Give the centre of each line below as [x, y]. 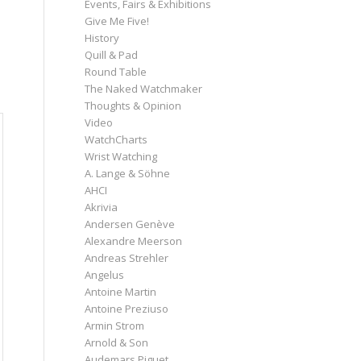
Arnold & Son [117, 342]
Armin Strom [115, 325]
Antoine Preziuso [127, 308]
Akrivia [102, 207]
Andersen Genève [130, 224]
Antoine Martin [121, 291]
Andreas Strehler [127, 257]
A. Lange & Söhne [128, 173]
